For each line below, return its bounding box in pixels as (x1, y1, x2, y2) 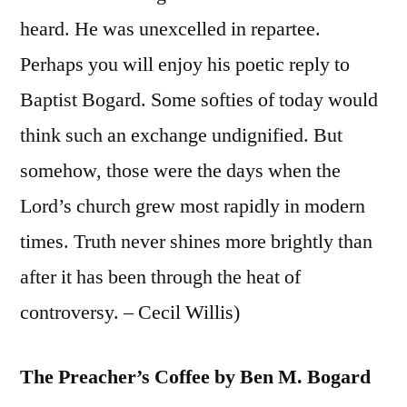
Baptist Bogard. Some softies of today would (20, 87, 378, 114)
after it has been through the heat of (20, 264, 301, 291)
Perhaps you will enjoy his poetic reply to (20, 52, 350, 78)
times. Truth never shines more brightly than (20, 229, 372, 255)
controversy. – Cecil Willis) (20, 300, 240, 326)
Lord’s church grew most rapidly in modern (20, 194, 365, 220)
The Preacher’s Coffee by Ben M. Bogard (20, 364, 371, 391)
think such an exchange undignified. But (20, 123, 342, 149)
